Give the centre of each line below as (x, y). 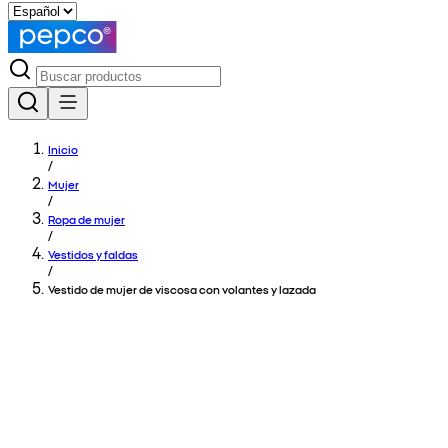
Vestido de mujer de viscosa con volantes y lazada (182, 289)
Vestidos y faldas (93, 254)
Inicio (63, 149)
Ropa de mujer (86, 219)
